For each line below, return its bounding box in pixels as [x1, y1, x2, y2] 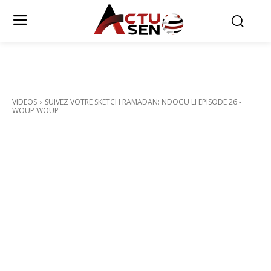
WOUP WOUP [12, 105, 59, 116]
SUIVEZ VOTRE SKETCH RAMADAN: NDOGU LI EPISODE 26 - [45, 96, 241, 107]
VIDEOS [12, 96, 37, 107]
